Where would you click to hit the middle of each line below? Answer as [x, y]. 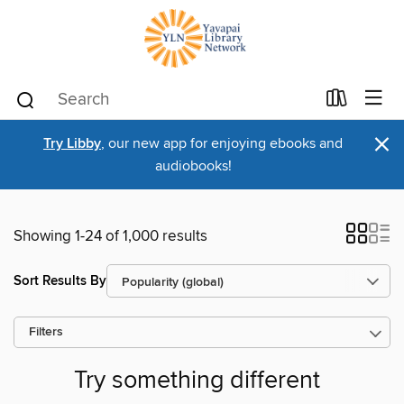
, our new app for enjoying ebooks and [222, 143]
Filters [46, 332]
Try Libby [72, 144]
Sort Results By [60, 280]
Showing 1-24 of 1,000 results [110, 236]
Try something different [197, 381]
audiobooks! [193, 166]
